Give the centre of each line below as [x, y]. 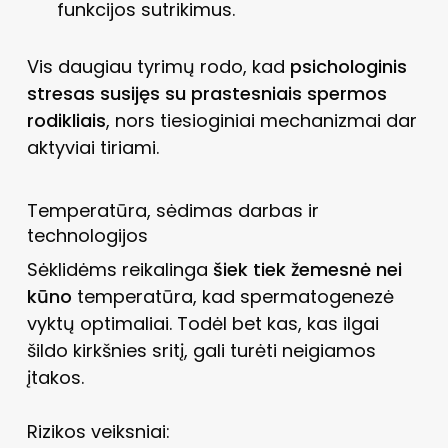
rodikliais [66, 120]
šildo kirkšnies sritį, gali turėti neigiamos [201, 350]
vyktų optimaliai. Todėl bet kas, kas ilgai [202, 323]
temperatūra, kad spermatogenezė [232, 296]
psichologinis [348, 66]
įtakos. [55, 377]
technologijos [87, 235]
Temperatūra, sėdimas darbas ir [172, 210]
